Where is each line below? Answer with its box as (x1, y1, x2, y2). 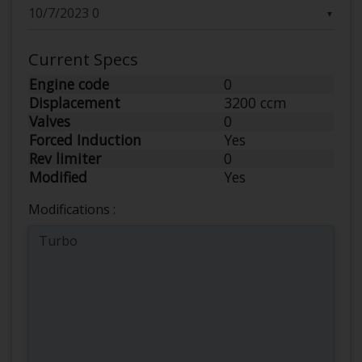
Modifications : (28, 200, 116, 218)
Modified (29, 166, 87, 187)
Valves (29, 111, 70, 131)
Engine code (29, 74, 109, 94)
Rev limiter (29, 148, 101, 168)
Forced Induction (29, 129, 141, 149)
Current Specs (28, 47, 138, 70)
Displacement (29, 92, 120, 112)
